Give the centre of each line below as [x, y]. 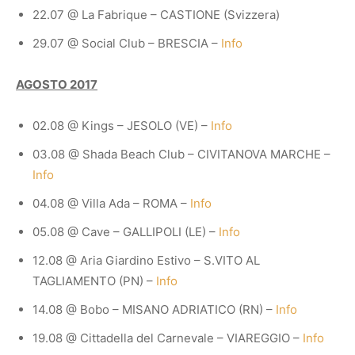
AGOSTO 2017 [57, 84]
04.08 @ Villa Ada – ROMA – [111, 203]
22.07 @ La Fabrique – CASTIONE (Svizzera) [156, 14]
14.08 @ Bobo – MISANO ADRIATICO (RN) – [154, 309]
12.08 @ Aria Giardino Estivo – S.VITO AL [146, 260]
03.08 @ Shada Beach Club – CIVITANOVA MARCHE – [181, 154]
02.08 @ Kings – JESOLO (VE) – [122, 125]
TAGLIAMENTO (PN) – [94, 281]
